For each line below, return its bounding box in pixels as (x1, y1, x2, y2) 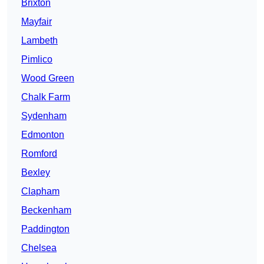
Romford (21, 148, 57, 159)
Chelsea (21, 243, 57, 253)
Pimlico (21, 54, 52, 65)
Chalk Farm (21, 92, 70, 103)
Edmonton (21, 130, 64, 140)
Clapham (21, 186, 60, 197)
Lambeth (21, 35, 58, 46)
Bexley (21, 167, 50, 178)
